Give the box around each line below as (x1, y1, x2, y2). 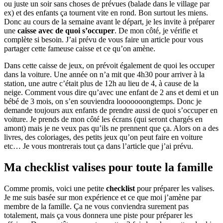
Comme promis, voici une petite (4, 184, 106, 193)
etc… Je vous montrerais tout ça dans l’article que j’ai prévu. (4, 141, 193, 150)
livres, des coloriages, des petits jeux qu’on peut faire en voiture (4, 132, 203, 141)
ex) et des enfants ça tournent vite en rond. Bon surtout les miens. (4, 8, 208, 17)
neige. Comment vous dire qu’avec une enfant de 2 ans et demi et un (4, 88, 219, 97)
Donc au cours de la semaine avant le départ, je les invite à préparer (4, 17, 215, 26)
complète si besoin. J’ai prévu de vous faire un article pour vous (4, 35, 203, 44)
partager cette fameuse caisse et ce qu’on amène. (4, 44, 155, 53)
